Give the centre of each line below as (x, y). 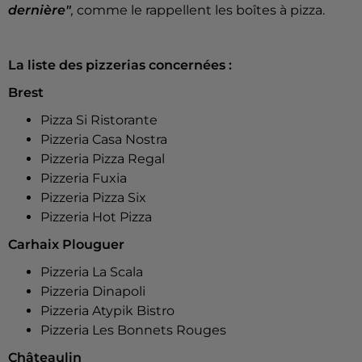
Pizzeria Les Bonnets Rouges (133, 330)
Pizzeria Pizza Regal (103, 159)
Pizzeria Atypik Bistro (107, 311)
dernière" (40, 11)
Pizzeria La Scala (92, 272)
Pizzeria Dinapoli (93, 292)
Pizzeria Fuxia (84, 179)
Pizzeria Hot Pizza (96, 217)
